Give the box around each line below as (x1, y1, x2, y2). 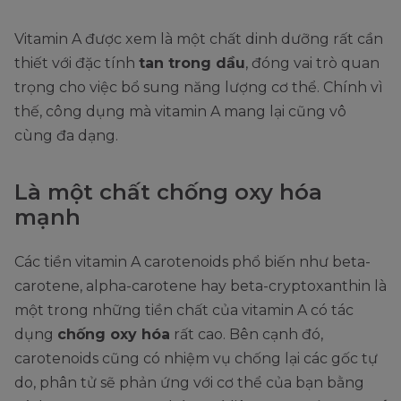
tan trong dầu (139, 55, 245, 73)
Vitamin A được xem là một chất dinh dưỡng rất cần (14, 30, 383, 48)
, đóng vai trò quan (245, 55, 380, 73)
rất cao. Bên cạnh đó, (170, 326, 323, 344)
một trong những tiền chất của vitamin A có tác (14, 302, 354, 320)
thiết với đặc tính (14, 55, 139, 73)
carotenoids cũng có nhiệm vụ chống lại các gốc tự (14, 350, 378, 368)
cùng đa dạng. (14, 127, 118, 145)
